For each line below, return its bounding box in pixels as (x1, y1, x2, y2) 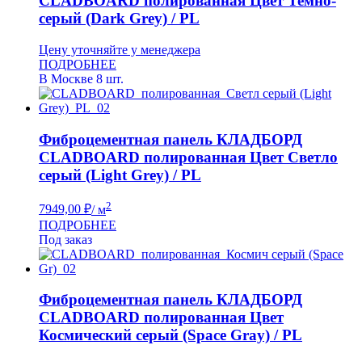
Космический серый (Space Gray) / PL (39, 326, 302, 344)
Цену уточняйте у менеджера (39, 42, 200, 57)
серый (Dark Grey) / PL (39, 10, 200, 27)
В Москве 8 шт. (39, 71, 124, 86)
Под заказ (39, 232, 92, 246)
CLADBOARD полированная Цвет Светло (39, 148, 338, 166)
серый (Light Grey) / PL (39, 166, 201, 183)
